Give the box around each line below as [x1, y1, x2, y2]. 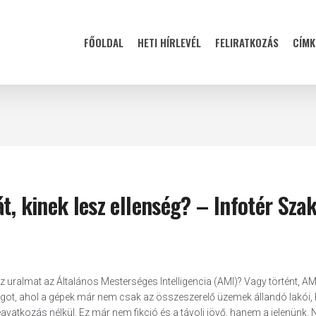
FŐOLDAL [84, 35, 123, 50]
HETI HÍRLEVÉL [138, 35, 201, 50]
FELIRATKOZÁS [215, 35, 279, 50]
